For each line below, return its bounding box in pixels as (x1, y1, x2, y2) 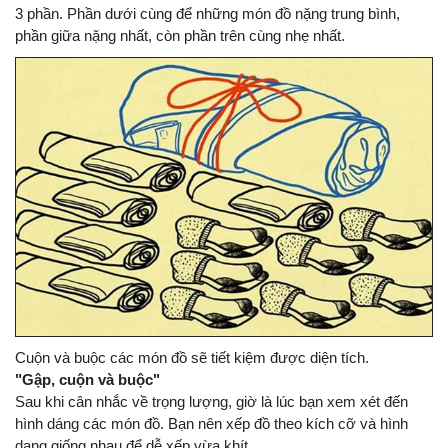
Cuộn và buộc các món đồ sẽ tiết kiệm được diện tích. (15, 348, 369, 366)
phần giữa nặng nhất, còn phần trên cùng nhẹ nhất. (15, 27, 345, 45)
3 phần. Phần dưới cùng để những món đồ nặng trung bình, (15, 5, 400, 23)
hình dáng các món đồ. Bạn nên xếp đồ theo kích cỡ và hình (15, 414, 408, 432)
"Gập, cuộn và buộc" (15, 370, 160, 388)
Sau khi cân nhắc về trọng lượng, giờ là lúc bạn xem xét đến (15, 392, 408, 410)
